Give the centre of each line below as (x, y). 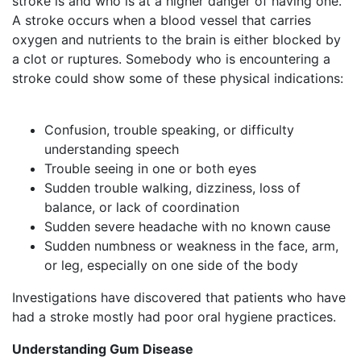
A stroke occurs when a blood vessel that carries (162, 21)
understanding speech (112, 149)
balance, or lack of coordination (142, 207)
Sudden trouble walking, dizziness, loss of (172, 188)
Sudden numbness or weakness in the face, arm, (191, 246)
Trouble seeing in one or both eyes (150, 169)
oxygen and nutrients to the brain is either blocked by (176, 40)
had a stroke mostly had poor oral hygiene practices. (176, 317)
